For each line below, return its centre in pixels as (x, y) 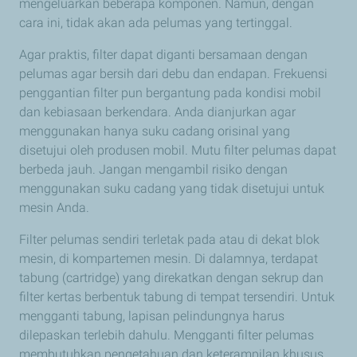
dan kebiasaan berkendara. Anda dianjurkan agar (157, 112)
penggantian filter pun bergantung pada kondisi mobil (170, 93)
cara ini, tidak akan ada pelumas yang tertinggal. (156, 23)
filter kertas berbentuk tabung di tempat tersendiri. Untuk (177, 297)
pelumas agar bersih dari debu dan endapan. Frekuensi (173, 74)
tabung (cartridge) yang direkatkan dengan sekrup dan (171, 278)
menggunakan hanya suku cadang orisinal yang (155, 131)
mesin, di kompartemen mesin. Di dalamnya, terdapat (169, 259)
